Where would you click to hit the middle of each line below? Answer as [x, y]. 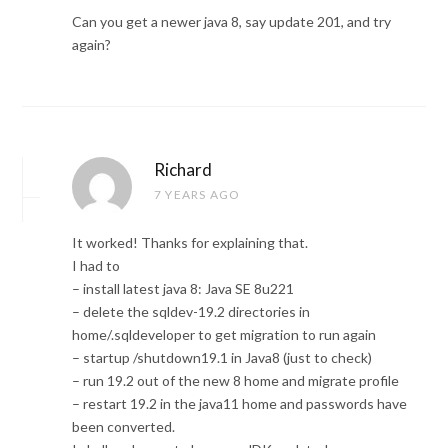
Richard [183, 170]
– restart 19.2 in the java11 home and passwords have [239, 404]
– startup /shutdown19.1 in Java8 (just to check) [222, 358]
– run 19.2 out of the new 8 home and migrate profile [235, 381]
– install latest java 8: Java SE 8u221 [183, 289]
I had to [96, 266]
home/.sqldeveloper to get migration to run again [224, 335]
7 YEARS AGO [197, 195]
